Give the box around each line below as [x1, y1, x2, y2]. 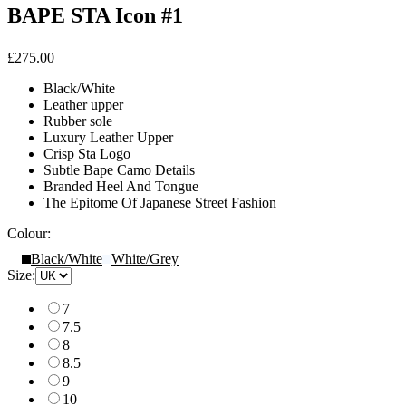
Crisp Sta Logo [43, 145, 130, 161]
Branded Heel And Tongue [43, 178, 198, 194]
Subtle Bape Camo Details [43, 161, 195, 178]
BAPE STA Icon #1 [7, 3, 183, 27]
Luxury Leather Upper [43, 129, 173, 145]
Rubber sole [43, 112, 112, 129]
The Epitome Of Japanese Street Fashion [43, 194, 276, 210]
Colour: [7, 225, 51, 241]
